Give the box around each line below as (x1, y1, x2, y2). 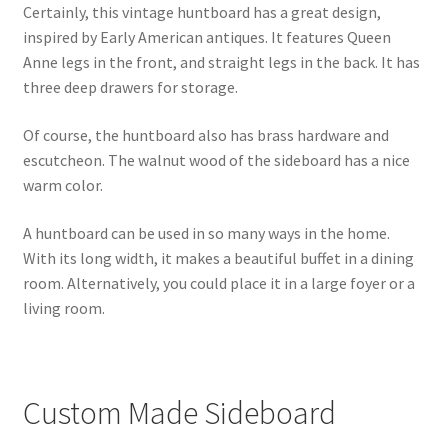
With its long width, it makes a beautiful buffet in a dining (22, 247, 414, 268)
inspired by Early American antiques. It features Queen (22, 27, 391, 48)
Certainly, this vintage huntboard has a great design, (22, 2, 381, 23)
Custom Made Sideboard (22, 392, 336, 433)
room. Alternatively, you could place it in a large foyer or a (22, 272, 415, 293)
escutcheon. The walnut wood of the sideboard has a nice (22, 149, 410, 170)
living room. (22, 297, 105, 318)
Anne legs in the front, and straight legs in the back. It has (22, 52, 420, 73)
